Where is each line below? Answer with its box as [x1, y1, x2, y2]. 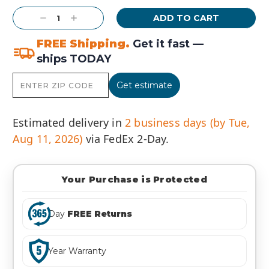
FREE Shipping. [37, 37, 130, 51]
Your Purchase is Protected [62, 174, 207, 186]
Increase [68, 13, 105, 24]
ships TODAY [37, 52, 111, 66]
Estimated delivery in [13, 115, 125, 130]
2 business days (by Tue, [124, 115, 250, 130]
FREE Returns [67, 208, 132, 219]
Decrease [38, 13, 79, 24]
